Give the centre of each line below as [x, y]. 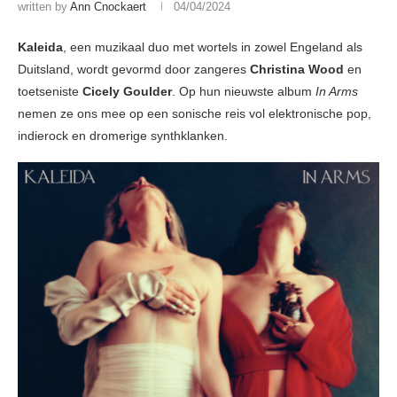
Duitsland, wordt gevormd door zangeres [134, 70]
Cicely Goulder [125, 92]
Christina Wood [299, 70]
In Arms [337, 92]
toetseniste [48, 92]
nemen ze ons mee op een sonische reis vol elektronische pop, [195, 114]
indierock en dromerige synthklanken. [123, 136]
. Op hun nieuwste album [244, 92]
